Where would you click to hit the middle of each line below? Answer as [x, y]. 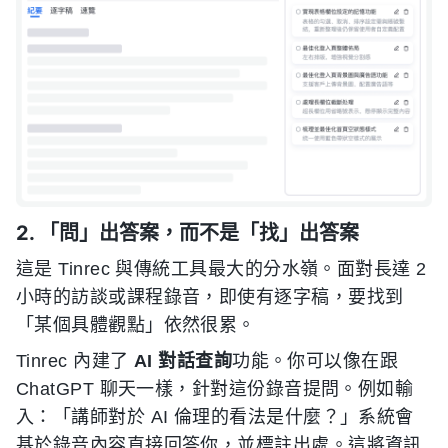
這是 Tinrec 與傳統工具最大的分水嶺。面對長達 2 [221, 268]
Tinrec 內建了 [75, 360]
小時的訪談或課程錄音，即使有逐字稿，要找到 [210, 296]
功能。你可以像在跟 [315, 360]
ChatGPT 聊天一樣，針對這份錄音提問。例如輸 [215, 388]
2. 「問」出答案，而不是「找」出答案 [187, 232]
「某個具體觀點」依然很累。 [136, 324]
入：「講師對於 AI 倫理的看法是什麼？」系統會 [215, 416]
